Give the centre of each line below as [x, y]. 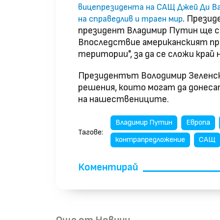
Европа [198, 123]
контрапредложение [150, 140]
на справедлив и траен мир [130, 19]
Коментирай [108, 167]
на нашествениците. [124, 100]
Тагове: [91, 133]
